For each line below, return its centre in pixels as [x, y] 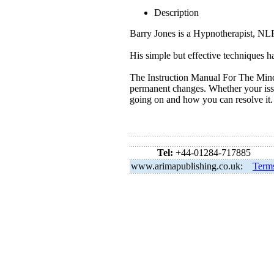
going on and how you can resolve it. [201, 99]
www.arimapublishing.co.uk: [189, 166]
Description [176, 13]
